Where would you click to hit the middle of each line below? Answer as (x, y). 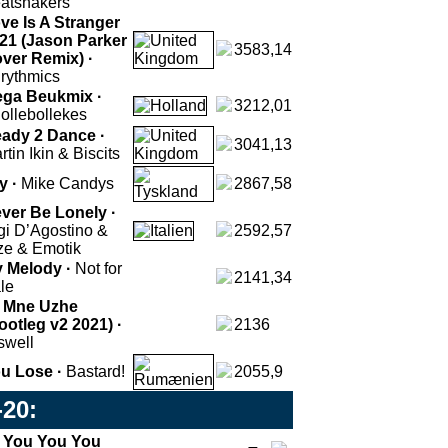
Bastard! (95, 371)
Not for (98, 268)
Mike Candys (67, 183)
